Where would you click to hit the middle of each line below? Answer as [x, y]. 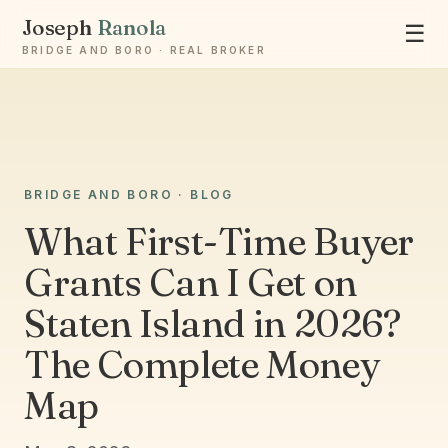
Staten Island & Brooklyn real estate [197, 234]
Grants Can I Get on [190, 282]
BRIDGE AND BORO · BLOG [129, 194]
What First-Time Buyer [219, 241]
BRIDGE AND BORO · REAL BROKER [144, 50]
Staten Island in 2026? [212, 323]
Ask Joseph [138, 212]
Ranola [131, 27]
